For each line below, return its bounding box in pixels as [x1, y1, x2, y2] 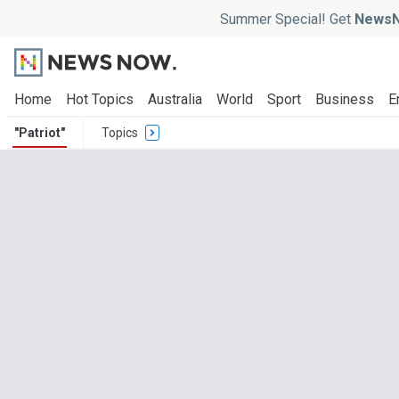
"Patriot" [14, 126, 65, 140]
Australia [148, 91, 202, 108]
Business [315, 91, 374, 108]
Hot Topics [66, 91, 134, 108]
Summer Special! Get [219, 10, 354, 28]
